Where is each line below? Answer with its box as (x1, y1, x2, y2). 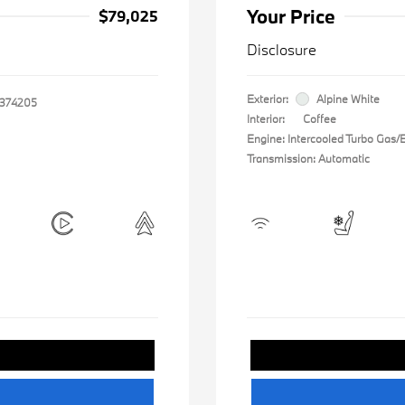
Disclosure (247, 40, 316, 59)
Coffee (303, 111, 336, 126)
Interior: (247, 111, 285, 126)
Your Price (247, 4, 335, 29)
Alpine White (316, 91, 380, 106)
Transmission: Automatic (247, 151, 370, 165)
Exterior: (247, 91, 288, 106)
